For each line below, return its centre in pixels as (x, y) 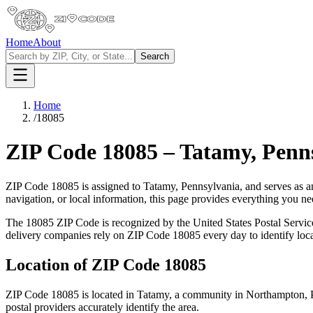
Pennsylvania (210, 186)
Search (155, 56)
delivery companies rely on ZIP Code (89, 235)
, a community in (208, 294)
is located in (108, 294)
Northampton (275, 294)
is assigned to (111, 186)
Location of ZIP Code (85, 264)
